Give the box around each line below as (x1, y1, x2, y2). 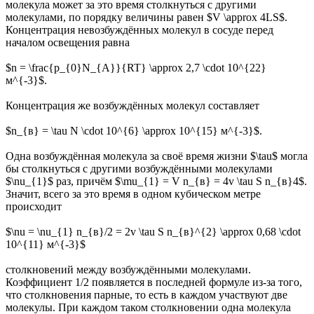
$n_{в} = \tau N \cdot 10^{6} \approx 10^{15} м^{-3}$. (6, 125, 262, 137)
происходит (6, 200, 62, 213)
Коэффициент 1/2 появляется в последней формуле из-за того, (6, 276, 302, 289)
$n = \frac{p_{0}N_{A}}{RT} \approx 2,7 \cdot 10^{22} (6, 62, 266, 74)
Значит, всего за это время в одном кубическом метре (6, 188, 261, 200)
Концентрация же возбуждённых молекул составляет (6, 100, 259, 112)
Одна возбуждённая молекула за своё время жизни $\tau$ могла (6, 150, 308, 163)
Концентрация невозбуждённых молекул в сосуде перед (6, 24, 273, 36)
